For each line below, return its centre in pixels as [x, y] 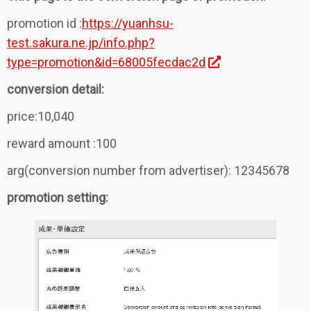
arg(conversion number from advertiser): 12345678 [148, 171]
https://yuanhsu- [128, 24]
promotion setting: [58, 198]
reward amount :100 [62, 144]
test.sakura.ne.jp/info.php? [81, 43]
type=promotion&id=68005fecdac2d [106, 62]
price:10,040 [41, 117]
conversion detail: [56, 90]
